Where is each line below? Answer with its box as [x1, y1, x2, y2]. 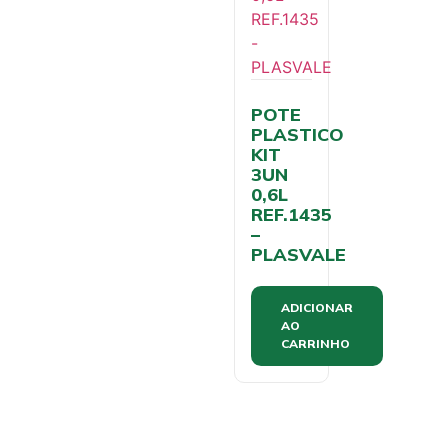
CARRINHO [281, 336, 350, 351]
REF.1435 [251, 203, 332, 226]
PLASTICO [251, 123, 344, 146]
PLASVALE [251, 243, 346, 266]
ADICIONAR [281, 300, 353, 315]
